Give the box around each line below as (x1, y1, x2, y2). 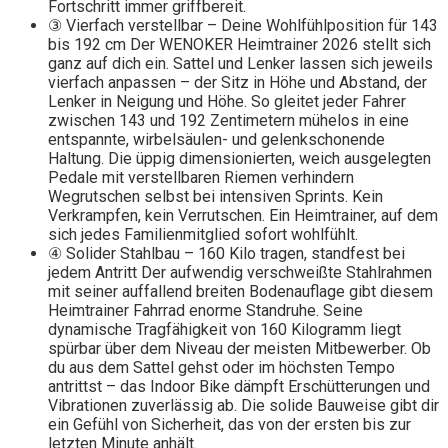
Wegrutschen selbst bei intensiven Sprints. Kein (48, 187, 383, 207)
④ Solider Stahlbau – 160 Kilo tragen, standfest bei (48, 244, 405, 264)
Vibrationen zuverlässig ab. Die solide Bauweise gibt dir (48, 396, 439, 416)
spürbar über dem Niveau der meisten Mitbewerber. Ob (48, 339, 431, 359)
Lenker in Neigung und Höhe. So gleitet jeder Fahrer (48, 92, 406, 112)
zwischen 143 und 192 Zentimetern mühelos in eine (48, 111, 409, 131)
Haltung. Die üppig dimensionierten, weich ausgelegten (48, 149, 431, 169)
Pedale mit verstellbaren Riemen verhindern (48, 168, 354, 188)
